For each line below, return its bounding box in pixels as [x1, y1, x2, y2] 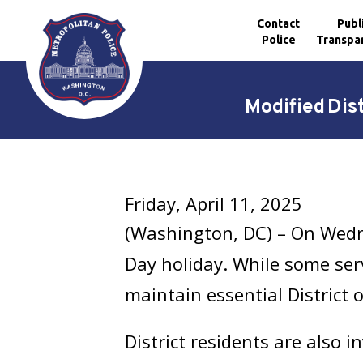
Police [261, 32, 296, 46]
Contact [257, 16, 301, 30]
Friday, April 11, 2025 [125, 191, 303, 216]
